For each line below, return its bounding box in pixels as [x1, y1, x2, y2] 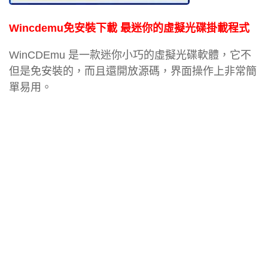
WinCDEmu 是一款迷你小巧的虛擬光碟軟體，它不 [9, 48, 251, 61]
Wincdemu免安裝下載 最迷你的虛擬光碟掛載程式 [9, 22, 249, 34]
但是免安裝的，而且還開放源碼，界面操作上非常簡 [9, 65, 257, 77]
